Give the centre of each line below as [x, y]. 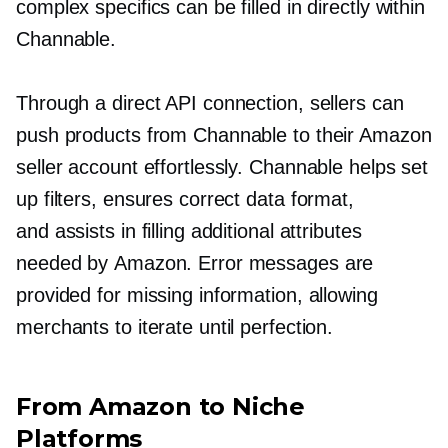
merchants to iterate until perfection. [175, 327]
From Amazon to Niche [160, 407]
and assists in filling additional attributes [189, 231]
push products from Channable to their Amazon [224, 135]
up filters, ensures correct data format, [185, 199]
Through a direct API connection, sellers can [210, 103]
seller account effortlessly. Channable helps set [222, 167]
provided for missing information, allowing [197, 295]
